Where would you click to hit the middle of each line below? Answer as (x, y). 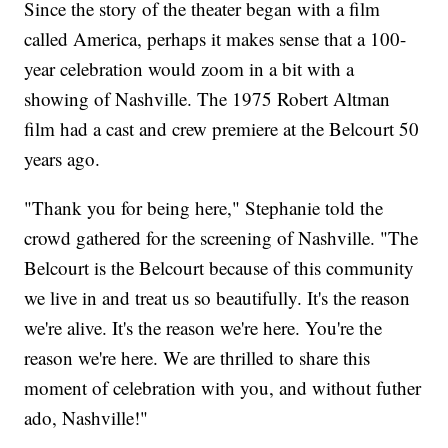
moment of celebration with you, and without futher (223, 387)
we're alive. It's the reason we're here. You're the (203, 327)
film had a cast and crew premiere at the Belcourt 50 (222, 128)
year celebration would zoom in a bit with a (189, 68)
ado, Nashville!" (86, 417)
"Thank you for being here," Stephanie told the (204, 207)
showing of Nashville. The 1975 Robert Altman (207, 98)
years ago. (62, 158)
